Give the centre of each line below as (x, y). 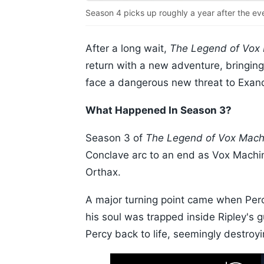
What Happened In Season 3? (159, 110)
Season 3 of (115, 138)
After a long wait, (128, 49)
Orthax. (103, 172)
